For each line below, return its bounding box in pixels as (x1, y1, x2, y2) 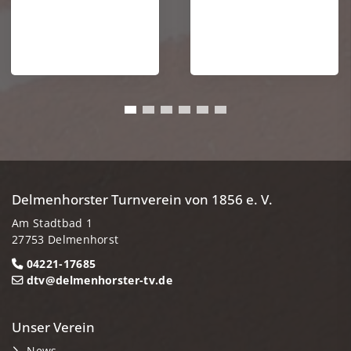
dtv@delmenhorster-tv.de (26, 272, 173, 288)
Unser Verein (12, 317, 95, 336)
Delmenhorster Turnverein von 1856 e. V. (12, 190, 273, 208)
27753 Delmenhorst (12, 231, 119, 247)
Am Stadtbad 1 (12, 215, 93, 230)
